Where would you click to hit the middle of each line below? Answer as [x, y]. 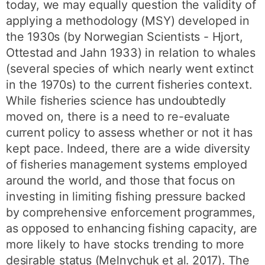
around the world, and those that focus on [121, 180]
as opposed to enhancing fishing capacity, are [132, 228]
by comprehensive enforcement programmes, [131, 212]
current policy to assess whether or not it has [129, 132]
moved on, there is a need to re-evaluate [118, 116]
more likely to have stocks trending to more [125, 244]
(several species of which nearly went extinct [130, 68]
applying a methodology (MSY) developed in [128, 20]
